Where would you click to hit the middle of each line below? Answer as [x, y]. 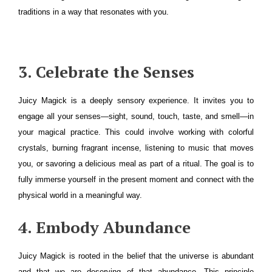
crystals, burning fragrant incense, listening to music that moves [136, 148]
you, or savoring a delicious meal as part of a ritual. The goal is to [136, 164]
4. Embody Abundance [104, 227]
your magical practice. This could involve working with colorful [136, 132]
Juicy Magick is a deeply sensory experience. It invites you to [136, 100]
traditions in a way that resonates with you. [93, 12]
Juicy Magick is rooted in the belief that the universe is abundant [136, 256]
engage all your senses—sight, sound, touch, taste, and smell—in [136, 116]
